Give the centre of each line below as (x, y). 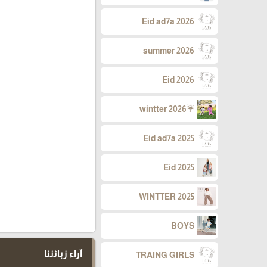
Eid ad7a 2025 (169, 139)
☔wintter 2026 (190, 109)
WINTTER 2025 (167, 197)
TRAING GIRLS (165, 255)
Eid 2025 (179, 168)
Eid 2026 (178, 80)
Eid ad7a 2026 (168, 22)
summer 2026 (169, 51)
